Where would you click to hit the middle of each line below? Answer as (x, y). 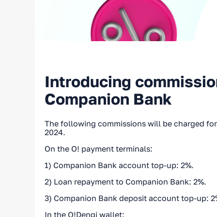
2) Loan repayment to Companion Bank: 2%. (125, 181)
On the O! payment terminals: (99, 148)
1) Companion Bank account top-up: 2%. (119, 165)
